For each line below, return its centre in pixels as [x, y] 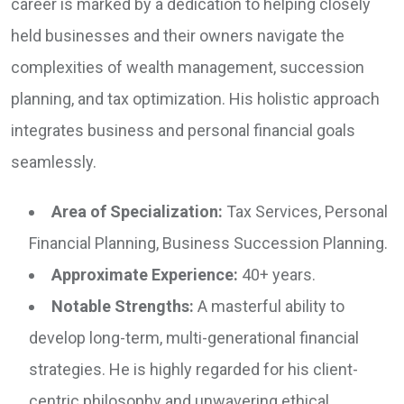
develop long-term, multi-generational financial [194, 338]
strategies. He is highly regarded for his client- [193, 370]
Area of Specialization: [137, 212]
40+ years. [277, 275]
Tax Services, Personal [305, 212]
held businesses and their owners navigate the [178, 36]
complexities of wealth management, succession [188, 68]
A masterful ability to [269, 307]
